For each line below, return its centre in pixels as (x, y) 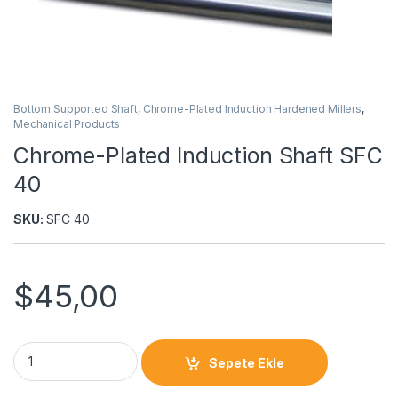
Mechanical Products (67, 123)
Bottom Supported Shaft (76, 108)
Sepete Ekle (247, 362)
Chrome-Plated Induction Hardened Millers (252, 108)
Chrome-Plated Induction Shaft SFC (198, 156)
